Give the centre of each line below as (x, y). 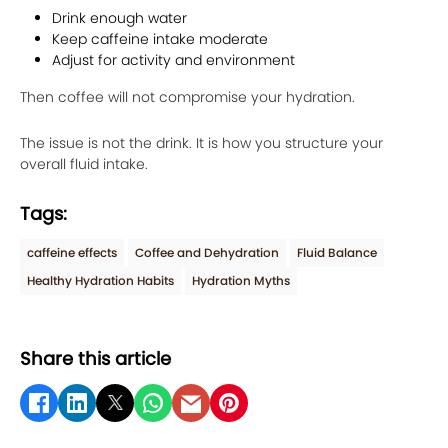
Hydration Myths (241, 280)
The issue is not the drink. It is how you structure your (201, 142)
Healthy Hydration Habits (100, 280)
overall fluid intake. (84, 163)
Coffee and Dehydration (207, 252)
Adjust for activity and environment (173, 59)
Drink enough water (119, 17)
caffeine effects (72, 252)
